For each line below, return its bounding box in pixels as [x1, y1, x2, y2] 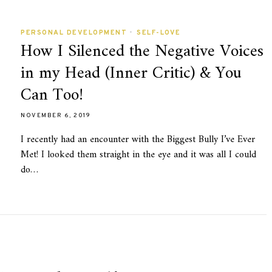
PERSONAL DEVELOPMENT [21, 29, 127, 37]
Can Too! [21, 81, 83, 110]
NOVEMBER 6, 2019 [21, 112, 90, 120]
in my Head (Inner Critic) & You [21, 59, 242, 89]
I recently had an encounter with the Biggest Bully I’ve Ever [21, 131, 255, 148]
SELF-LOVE [137, 29, 181, 37]
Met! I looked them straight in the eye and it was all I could [21, 146, 256, 163]
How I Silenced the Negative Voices [21, 37, 263, 67]
